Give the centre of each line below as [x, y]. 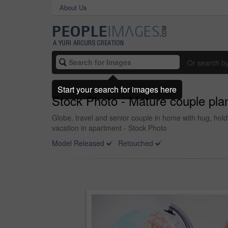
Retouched [136, 143]
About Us [73, 7]
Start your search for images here [117, 89]
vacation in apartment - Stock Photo [109, 128]
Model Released [78, 143]
